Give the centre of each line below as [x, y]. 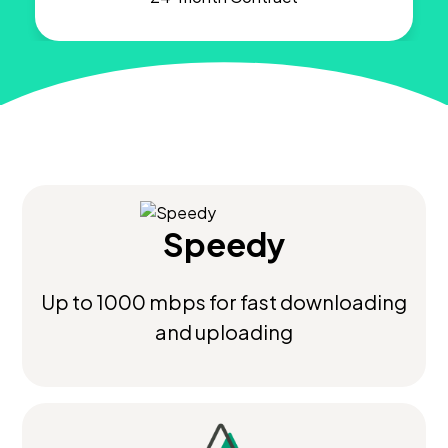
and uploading [224, 332]
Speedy [224, 244]
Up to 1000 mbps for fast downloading [224, 302]
